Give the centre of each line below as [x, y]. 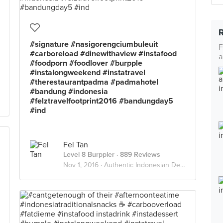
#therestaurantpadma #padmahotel [94, 82]
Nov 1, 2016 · [84, 165]
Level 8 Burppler [89, 155]
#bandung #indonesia [69, 92]
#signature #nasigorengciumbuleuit [94, 44]
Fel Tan [76, 145]
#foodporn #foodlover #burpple [86, 63]
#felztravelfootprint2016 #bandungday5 [102, 101]
